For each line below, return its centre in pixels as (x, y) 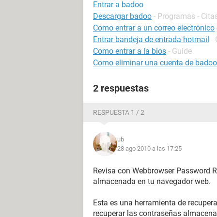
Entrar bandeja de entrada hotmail (151, 39)
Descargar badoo (122, 16)
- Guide (180, 51)
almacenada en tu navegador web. (152, 181)
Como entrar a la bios (130, 51)
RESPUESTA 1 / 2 (119, 112)
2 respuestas (121, 88)
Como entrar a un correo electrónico (154, 28)
